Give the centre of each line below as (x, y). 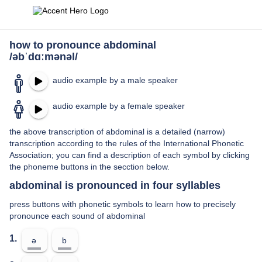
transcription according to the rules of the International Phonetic (127, 143)
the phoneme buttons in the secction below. (89, 167)
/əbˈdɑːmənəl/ (44, 57)
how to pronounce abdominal (83, 45)
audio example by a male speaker (115, 80)
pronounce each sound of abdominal (77, 216)
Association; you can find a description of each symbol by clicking (130, 155)
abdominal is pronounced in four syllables (115, 185)
